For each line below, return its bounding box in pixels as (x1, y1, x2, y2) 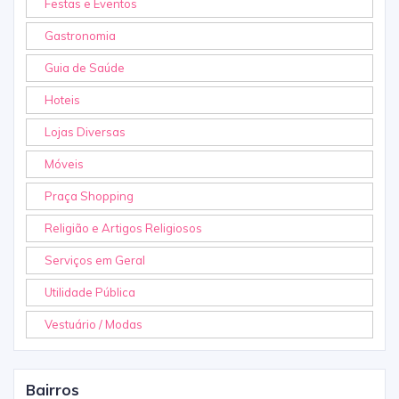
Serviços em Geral (45, 253, 145, 268)
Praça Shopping (45, 189, 134, 204)
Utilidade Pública (45, 285, 135, 300)
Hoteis (45, 93, 80, 108)
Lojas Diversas (45, 125, 126, 140)
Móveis (45, 157, 84, 172)
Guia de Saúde (45, 61, 125, 76)
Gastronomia (45, 28, 116, 44)
